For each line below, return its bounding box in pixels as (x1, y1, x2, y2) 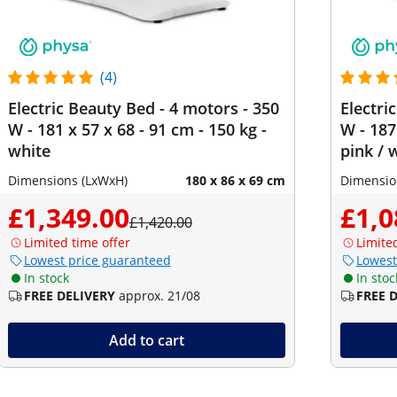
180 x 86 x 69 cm (184, 172, 285, 189)
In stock (23, 269, 69, 286)
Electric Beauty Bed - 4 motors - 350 (7, 97, 279, 119)
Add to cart (108, 331, 184, 350)
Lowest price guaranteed (23, 252, 171, 269)
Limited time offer (23, 234, 130, 251)
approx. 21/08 (118, 287, 200, 304)
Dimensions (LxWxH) (7, 172, 128, 189)
